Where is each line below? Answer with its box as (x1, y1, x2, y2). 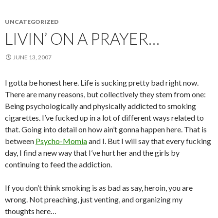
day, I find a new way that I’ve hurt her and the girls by (5, 148, 180, 158)
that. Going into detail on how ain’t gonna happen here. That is (5, 125, 207, 134)
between (5, 136, 36, 146)
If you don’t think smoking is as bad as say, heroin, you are (5, 183, 193, 193)
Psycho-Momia (36, 136, 87, 146)
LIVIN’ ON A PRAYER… (5, 29, 160, 49)
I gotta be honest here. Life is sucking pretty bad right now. (5, 78, 199, 88)
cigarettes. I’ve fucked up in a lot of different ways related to (5, 113, 204, 123)
